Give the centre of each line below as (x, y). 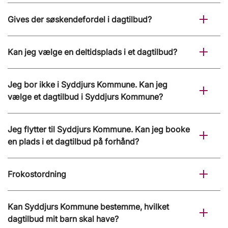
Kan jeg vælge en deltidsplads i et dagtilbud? (92, 52)
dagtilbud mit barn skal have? (63, 219)
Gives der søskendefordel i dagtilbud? (80, 20)
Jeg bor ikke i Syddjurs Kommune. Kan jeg (88, 85)
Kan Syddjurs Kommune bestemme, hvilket (88, 207)
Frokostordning (37, 174)
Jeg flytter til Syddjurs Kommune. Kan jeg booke (99, 130)
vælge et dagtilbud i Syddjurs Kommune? (85, 97)
